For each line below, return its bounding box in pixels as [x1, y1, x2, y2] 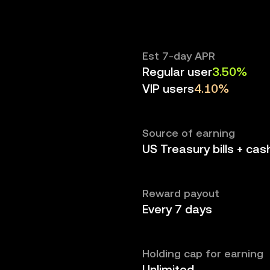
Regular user [142, 64, 212, 79]
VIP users [142, 81, 194, 96]
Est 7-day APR [142, 49, 215, 62]
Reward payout [142, 187, 219, 199]
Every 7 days [142, 202, 212, 216]
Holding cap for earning [142, 247, 263, 260]
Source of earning [142, 127, 235, 139]
